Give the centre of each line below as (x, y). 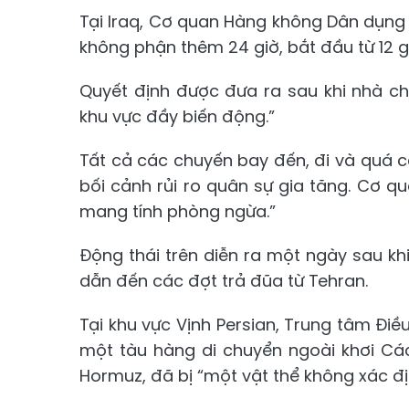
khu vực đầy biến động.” (177, 116)
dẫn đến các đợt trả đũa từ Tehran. (224, 280)
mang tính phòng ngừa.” (178, 211)
